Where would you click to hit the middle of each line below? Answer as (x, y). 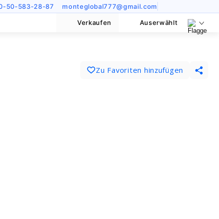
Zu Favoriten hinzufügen (140, 70)
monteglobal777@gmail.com (110, 6)
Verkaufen (94, 23)
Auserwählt (159, 23)
